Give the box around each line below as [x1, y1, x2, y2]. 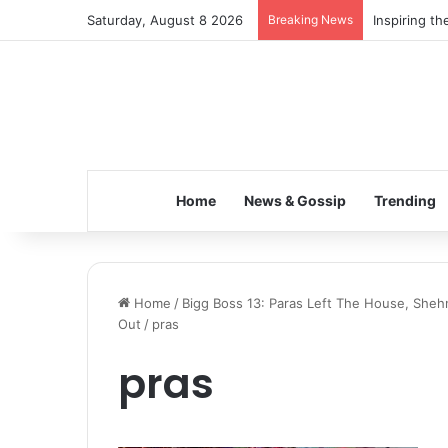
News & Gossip [243, 192, 346, 209]
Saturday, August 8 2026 [87, 12, 243, 28]
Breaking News [268, 12, 353, 27]
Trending [373, 192, 436, 209]
